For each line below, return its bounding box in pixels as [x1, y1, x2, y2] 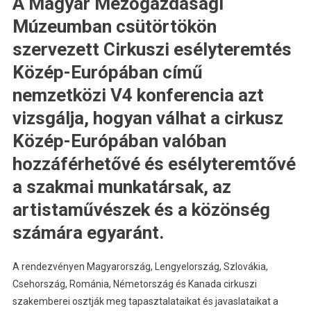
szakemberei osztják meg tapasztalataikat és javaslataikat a [12, 296, 278, 308]
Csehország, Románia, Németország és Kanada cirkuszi [12, 278, 257, 290]
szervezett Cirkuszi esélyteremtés [12, 39, 292, 60]
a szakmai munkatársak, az [12, 176, 231, 198]
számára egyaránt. [12, 222, 164, 244]
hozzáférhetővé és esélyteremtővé [12, 153, 296, 175]
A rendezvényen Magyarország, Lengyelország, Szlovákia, [12, 261, 268, 273]
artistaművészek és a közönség [12, 199, 270, 221]
